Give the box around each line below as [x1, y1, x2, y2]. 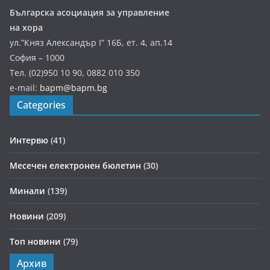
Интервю [10, 134, 48, 146]
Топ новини [10, 236, 61, 248]
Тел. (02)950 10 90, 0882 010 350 [10, 67, 140, 79]
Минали [10, 185, 45, 197]
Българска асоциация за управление [10, 7, 169, 19]
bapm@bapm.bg [40, 82, 107, 94]
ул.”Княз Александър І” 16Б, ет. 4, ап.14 [10, 37, 172, 49]
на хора [10, 22, 43, 34]
